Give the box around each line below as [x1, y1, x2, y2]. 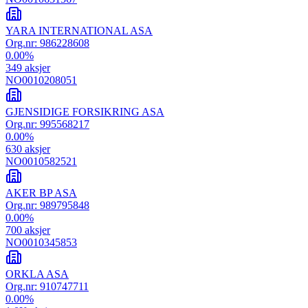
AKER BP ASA [5, 186, 77, 199]
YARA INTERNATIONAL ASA [5, 24, 153, 36]
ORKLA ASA [5, 267, 69, 280]
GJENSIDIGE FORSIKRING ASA [5, 105, 164, 118]
